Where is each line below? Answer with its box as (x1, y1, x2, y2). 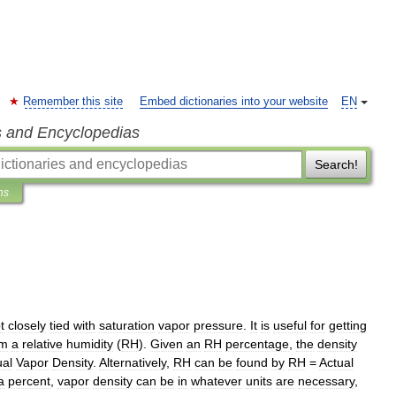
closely (8, 318, 46, 332)
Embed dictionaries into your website (140, 95, 328, 108)
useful (273, 318, 307, 332)
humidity (66, 337, 113, 351)
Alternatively (99, 355, 166, 369)
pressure (194, 318, 243, 332)
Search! (314, 157, 358, 171)
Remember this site (23, 95, 123, 108)
